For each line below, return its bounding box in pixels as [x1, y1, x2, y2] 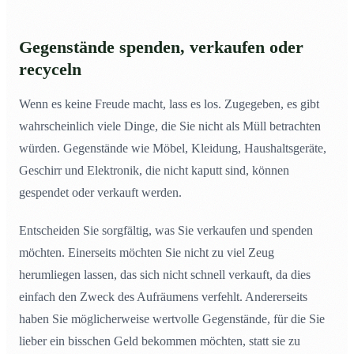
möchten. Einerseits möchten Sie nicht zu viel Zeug [19, 246, 274, 260]
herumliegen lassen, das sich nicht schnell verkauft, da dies [19, 268, 311, 282]
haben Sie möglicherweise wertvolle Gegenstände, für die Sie [19, 312, 325, 326]
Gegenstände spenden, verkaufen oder [19, 38, 303, 58]
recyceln [19, 60, 81, 80]
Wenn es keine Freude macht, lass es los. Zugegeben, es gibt [19, 97, 319, 111]
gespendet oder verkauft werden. [19, 186, 182, 200]
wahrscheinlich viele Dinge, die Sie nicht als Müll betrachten [19, 119, 321, 134]
